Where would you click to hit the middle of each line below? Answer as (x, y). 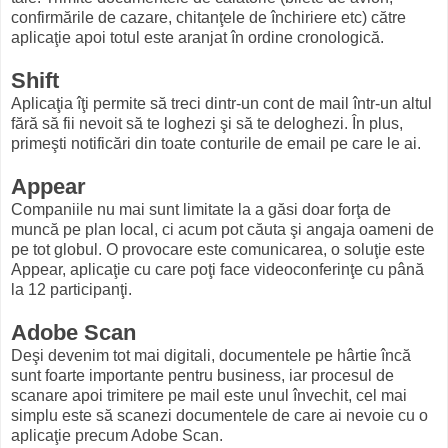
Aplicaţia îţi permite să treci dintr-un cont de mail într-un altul (221, 104)
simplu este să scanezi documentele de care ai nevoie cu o (219, 416)
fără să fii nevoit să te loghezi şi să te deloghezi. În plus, (207, 124)
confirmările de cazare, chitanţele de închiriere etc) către (208, 18)
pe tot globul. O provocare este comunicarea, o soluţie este (218, 250)
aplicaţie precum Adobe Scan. (117, 436)
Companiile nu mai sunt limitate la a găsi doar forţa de (201, 210)
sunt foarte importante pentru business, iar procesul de (202, 376)
